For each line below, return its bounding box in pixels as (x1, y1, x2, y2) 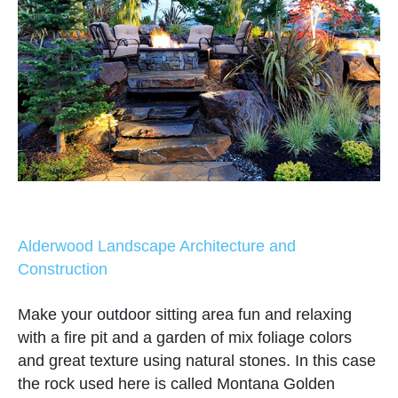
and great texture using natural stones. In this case (18, 352, 376, 370)
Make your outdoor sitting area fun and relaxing (18, 306, 352, 324)
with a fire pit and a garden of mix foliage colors (18, 329, 352, 347)
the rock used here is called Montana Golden (18, 375, 335, 394)
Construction (18, 260, 107, 279)
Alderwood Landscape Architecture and (18, 237, 296, 256)
